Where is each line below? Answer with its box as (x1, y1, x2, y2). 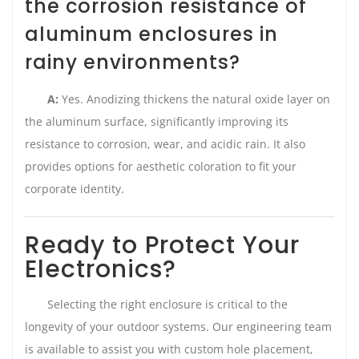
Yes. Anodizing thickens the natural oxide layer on (58, 91, 330, 107)
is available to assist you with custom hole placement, (25, 341, 313, 357)
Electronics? (25, 252, 176, 285)
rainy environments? (25, 48, 240, 75)
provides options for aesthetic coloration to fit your (25, 158, 296, 174)
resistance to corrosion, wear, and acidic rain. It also (25, 135, 305, 151)
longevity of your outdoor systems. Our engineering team (25, 318, 332, 334)
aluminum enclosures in (25, 20, 278, 47)
